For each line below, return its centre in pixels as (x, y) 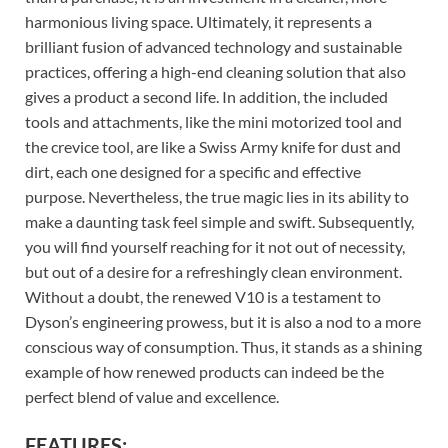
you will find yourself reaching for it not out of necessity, (215, 246)
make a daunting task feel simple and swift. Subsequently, (219, 221)
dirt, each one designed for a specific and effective (193, 171)
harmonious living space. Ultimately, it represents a (198, 21)
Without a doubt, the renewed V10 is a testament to (203, 296)
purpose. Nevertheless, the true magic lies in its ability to (217, 196)
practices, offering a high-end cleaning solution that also (215, 71)
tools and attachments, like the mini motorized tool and (213, 121)
